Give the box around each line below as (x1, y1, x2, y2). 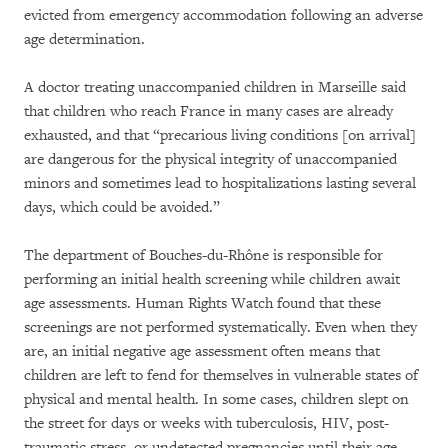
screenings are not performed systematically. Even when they (24, 317, 417, 337)
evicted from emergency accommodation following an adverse (24, 5, 423, 25)
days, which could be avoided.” (24, 197, 220, 217)
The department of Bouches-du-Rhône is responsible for (24, 245, 383, 265)
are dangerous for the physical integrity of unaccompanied (24, 149, 397, 169)
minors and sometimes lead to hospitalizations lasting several (24, 173, 416, 193)
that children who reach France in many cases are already (24, 101, 393, 121)
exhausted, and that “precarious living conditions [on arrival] (24, 125, 416, 145)
